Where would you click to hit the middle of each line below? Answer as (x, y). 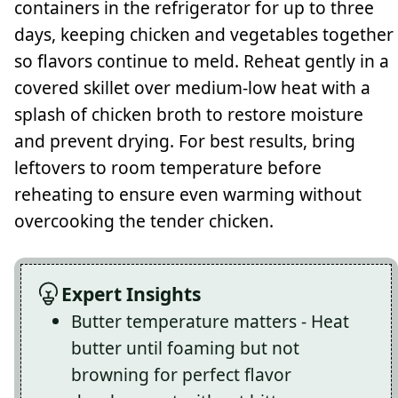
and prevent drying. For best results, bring (185, 141)
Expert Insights (131, 293)
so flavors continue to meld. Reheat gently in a (202, 61)
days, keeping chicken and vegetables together (204, 35)
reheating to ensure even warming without (188, 195)
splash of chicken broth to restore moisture (189, 115)
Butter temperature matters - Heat (210, 321)
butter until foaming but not (185, 347)
